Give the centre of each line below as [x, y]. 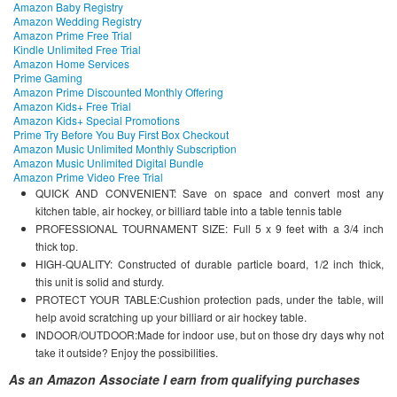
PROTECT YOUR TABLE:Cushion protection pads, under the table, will [210, 300]
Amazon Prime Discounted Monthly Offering [118, 92]
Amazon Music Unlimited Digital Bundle [109, 163]
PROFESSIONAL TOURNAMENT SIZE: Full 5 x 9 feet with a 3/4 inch [210, 229]
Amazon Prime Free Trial [73, 35]
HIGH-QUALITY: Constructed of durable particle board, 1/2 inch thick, [210, 264]
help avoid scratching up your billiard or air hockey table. [171, 317]
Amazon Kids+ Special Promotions [97, 121]
